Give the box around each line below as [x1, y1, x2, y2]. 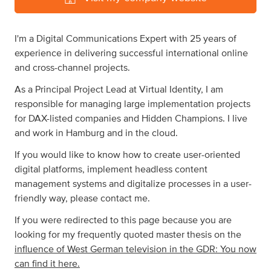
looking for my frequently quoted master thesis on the [15, 230, 241, 240]
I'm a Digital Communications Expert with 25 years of [15, 34, 237, 44]
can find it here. [15, 259, 80, 269]
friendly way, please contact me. [15, 194, 150, 203]
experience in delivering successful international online [15, 48, 248, 58]
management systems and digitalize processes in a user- [15, 179, 252, 189]
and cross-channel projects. [15, 63, 130, 73]
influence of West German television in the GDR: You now [15, 244, 256, 254]
